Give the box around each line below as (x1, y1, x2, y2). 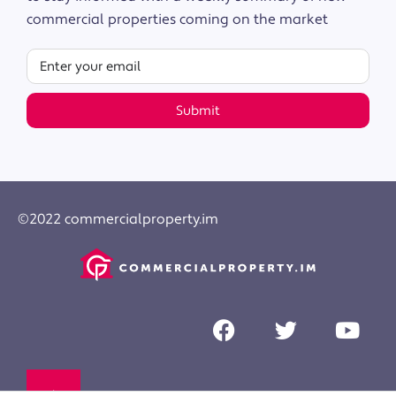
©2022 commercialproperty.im (18, 210, 218, 229)
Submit (176, 102, 220, 119)
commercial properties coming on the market (27, 11, 328, 29)
